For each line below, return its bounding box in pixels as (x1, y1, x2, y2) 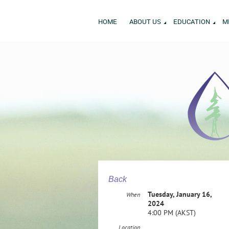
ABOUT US (129, 17, 161, 26)
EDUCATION (173, 17, 210, 26)
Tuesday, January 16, (148, 190, 212, 199)
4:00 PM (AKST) (148, 208, 196, 217)
